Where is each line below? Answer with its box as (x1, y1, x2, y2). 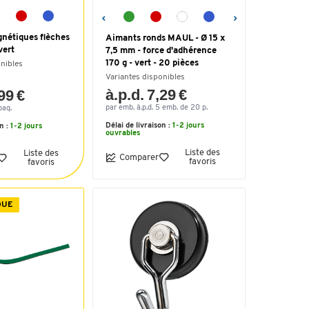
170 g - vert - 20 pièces (106, 59, 199, 68)
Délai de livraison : (106, 122, 172, 130)
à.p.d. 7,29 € (106, 86, 188, 103)
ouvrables (106, 130, 140, 137)
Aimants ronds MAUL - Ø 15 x (106, 34, 226, 43)
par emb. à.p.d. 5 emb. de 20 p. (106, 104, 208, 112)
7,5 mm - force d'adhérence (106, 46, 217, 55)
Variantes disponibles (106, 73, 185, 81)
